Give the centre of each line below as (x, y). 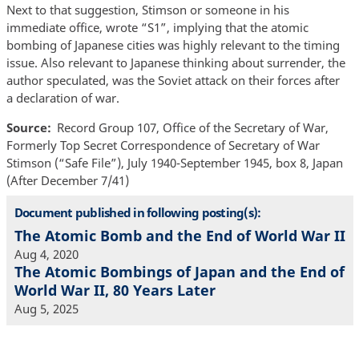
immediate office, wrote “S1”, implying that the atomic (157, 28)
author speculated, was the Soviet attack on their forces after (173, 81)
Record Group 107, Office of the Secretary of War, (193, 128)
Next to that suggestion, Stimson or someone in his (147, 10)
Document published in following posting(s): (137, 212)
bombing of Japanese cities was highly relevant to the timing (173, 45)
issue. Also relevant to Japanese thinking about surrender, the (175, 63)
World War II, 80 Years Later (115, 290)
